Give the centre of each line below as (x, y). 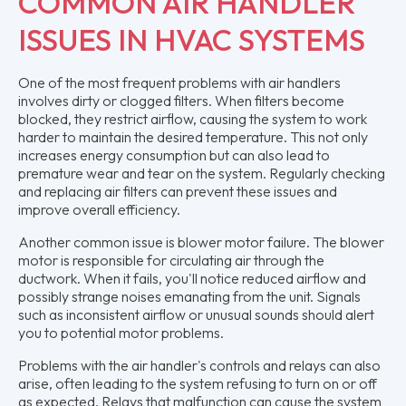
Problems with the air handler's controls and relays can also (199, 365)
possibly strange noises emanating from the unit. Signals (189, 296)
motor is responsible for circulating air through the (171, 260)
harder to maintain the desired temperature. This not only (193, 136)
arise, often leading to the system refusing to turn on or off (198, 383)
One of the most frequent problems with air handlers (179, 82)
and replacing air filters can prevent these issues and (178, 191)
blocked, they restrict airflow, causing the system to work (193, 118)
